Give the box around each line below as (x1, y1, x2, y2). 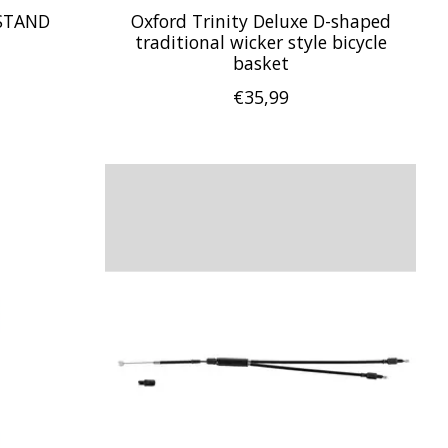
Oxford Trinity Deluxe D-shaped (130, 9, 391, 34)
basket (232, 51, 289, 76)
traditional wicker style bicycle (134, 30, 387, 55)
